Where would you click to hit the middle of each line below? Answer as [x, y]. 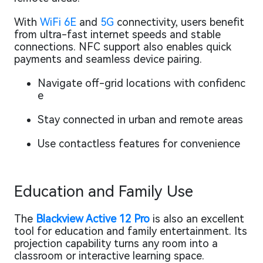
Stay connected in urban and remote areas [140, 119]
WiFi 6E [58, 22]
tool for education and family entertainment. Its [131, 231]
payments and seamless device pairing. [108, 59]
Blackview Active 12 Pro [93, 218]
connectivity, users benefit [179, 22]
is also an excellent [197, 218]
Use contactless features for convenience [139, 143]
